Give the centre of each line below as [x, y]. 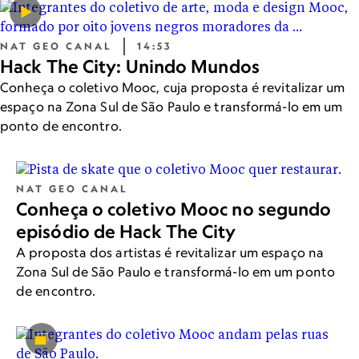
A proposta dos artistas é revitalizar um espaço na [170, 253]
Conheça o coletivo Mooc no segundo [174, 210]
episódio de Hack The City [126, 232]
